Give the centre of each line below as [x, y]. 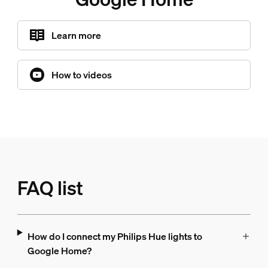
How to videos [81, 75]
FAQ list [50, 188]
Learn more [76, 36]
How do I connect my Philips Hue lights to [115, 237]
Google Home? [59, 251]
